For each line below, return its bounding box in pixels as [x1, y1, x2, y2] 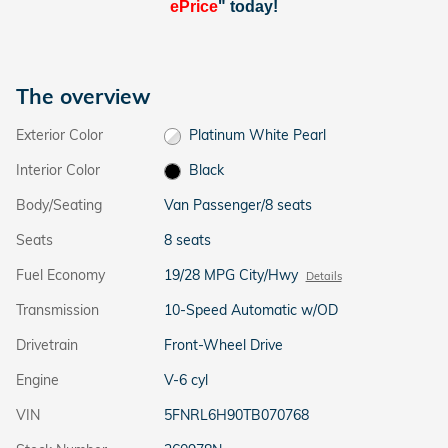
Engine [16, 371, 59, 390]
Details [305, 269, 342, 284]
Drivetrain [16, 336, 78, 355]
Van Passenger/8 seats [163, 196, 312, 215]
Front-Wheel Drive [163, 336, 284, 355]
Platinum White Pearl [189, 126, 327, 145]
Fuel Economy [16, 266, 105, 285]
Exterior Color [16, 126, 103, 145]
